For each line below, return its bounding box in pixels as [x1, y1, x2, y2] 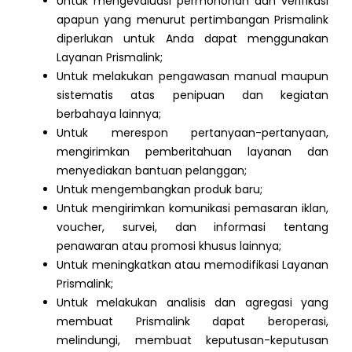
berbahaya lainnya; [57, 105, 161, 122]
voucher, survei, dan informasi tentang [57, 218, 328, 235]
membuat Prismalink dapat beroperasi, [57, 313, 328, 329]
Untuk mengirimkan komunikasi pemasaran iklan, [57, 200, 328, 216]
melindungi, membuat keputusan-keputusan [57, 332, 328, 348]
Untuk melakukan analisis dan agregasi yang [57, 294, 328, 310]
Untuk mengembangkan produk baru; [57, 181, 262, 197]
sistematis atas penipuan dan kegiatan [57, 86, 328, 103]
